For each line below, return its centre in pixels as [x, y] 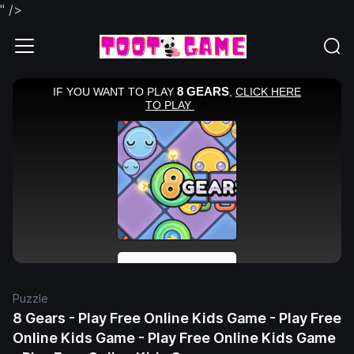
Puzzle [30, 299]
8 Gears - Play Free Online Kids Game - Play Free [177, 318]
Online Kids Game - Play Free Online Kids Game [174, 338]
